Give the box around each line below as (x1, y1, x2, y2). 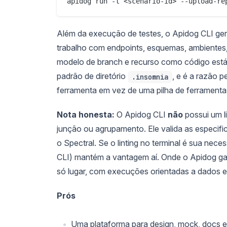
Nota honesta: (57, 109, 115, 120)
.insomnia (132, 72, 168, 82)
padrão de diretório (57, 70, 128, 81)
